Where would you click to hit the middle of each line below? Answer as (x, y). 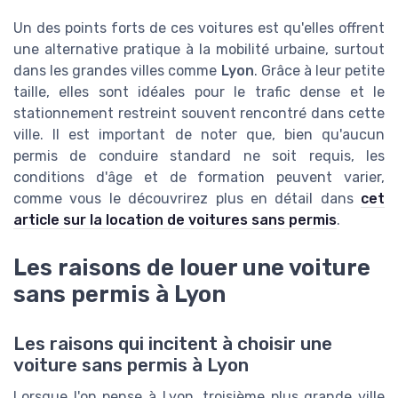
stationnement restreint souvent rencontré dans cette (199, 114)
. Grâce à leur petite (319, 71)
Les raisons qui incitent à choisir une (173, 344)
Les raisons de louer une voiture (192, 268)
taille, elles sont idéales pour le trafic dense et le (199, 92)
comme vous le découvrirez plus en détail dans (187, 199)
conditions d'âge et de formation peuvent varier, (199, 178)
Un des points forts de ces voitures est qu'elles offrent (199, 28)
